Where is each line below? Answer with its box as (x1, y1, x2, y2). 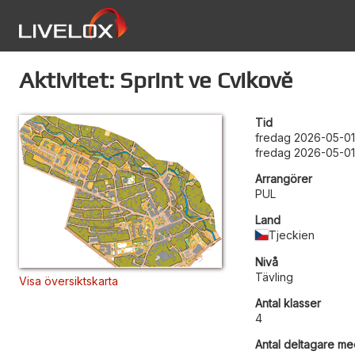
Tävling (255, 270, 293, 284)
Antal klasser (255, 296, 321, 310)
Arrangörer (255, 172, 312, 185)
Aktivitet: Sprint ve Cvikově (19, 67, 293, 93)
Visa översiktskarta (19, 274, 118, 288)
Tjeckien (269, 228, 315, 242)
